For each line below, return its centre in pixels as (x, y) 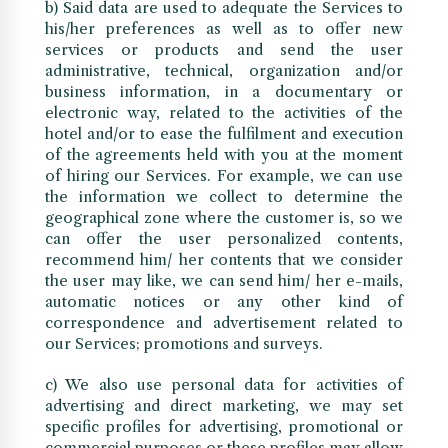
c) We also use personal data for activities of (224, 385)
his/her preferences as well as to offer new (224, 29)
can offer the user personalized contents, (224, 239)
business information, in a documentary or (224, 92)
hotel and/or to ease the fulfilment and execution (224, 134)
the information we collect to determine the (224, 197)
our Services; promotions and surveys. (183, 344)
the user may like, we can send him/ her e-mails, (224, 281)
